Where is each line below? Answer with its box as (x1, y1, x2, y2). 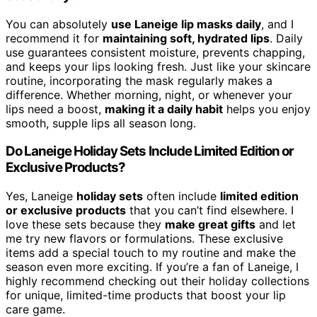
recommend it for (6, 30, 103, 45)
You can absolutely (6, 16, 111, 31)
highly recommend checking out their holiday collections (6, 274, 309, 289)
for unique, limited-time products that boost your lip (6, 288, 286, 303)
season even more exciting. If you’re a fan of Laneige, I (6, 260, 299, 275)
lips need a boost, (6, 101, 105, 116)
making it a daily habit (105, 101, 223, 116)
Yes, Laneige (6, 189, 76, 204)
